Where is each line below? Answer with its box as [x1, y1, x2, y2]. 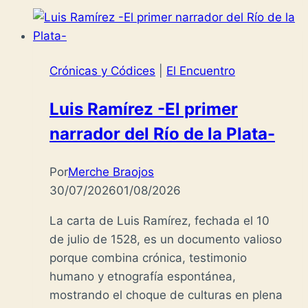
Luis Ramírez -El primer [49, 99, 238, 120]
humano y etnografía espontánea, [49, 269, 236, 284]
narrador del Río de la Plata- [49, 124, 275, 144]
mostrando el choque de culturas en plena [49, 288, 283, 302]
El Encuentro [166, 64, 235, 78]
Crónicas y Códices [49, 64, 155, 78]
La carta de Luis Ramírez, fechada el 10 [49, 214, 269, 228]
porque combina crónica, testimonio [49, 251, 247, 265]
